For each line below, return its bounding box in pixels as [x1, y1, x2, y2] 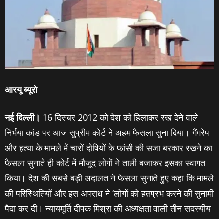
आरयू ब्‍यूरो [5, 84, 37, 95]
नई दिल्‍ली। [5, 111, 40, 123]
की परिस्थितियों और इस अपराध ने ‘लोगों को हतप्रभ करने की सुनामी [5, 187, 214, 199]
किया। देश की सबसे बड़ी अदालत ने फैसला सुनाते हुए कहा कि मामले [5, 172, 214, 184]
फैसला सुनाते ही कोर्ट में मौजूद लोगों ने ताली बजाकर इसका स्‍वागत [5, 157, 205, 169]
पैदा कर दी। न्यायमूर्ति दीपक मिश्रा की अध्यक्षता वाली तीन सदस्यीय [5, 202, 211, 214]
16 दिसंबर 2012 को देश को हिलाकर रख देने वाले [40, 111, 198, 123]
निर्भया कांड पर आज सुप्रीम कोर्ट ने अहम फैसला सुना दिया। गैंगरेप [5, 127, 209, 138]
